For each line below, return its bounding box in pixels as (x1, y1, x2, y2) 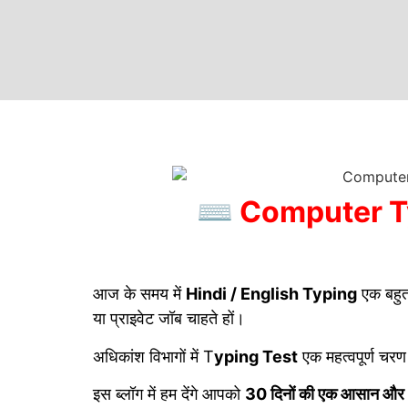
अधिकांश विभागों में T (93, 346, 214, 366)
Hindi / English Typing (186, 284, 357, 304)
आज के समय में (93, 284, 186, 304)
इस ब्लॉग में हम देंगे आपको (93, 384, 245, 403)
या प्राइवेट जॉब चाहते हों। (93, 309, 245, 329)
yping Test (214, 346, 298, 366)
